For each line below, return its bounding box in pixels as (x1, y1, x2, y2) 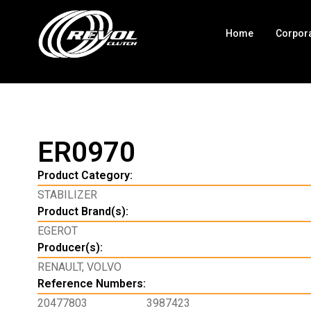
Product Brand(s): (37, 204, 128, 218)
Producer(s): (37, 240, 103, 254)
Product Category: (37, 168, 133, 182)
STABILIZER (37, 187, 97, 201)
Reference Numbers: (37, 276, 146, 290)
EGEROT (37, 224, 78, 237)
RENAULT (37, 260, 82, 274)
